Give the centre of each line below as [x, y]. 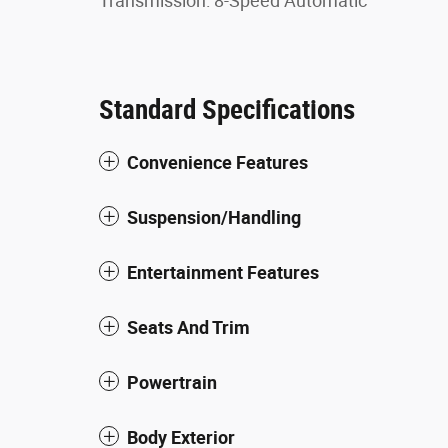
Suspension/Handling [214, 217]
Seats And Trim [188, 327]
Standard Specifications [227, 110]
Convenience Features [217, 162]
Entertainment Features [223, 272]
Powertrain [172, 382]
